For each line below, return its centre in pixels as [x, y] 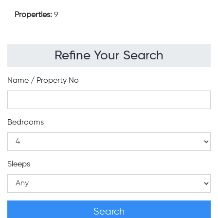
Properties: [34, 15]
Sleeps [19, 164]
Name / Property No [43, 81]
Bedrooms [26, 123]
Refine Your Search [109, 56]
